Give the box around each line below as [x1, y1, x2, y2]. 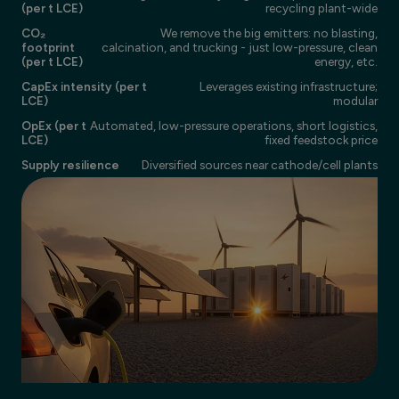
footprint [21, 39, 75, 54]
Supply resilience [21, 157, 119, 172]
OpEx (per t [21, 118, 86, 133]
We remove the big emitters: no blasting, [160, 25, 378, 40]
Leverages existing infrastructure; [199, 78, 378, 94]
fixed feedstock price [265, 132, 378, 147]
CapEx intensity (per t [21, 78, 147, 94]
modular [333, 93, 378, 108]
